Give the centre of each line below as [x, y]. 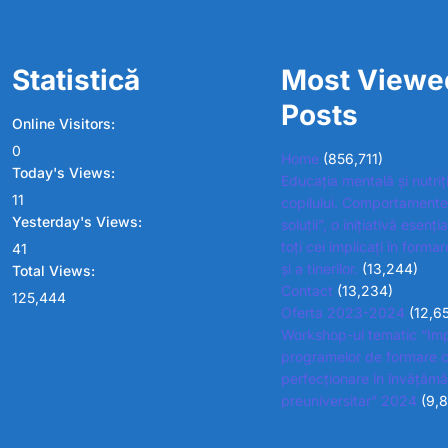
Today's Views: [65, 172]
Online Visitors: [65, 123]
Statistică [76, 79]
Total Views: [55, 270]
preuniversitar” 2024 [348, 400]
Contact [306, 290]
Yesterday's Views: [79, 221]
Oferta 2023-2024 [342, 312]
